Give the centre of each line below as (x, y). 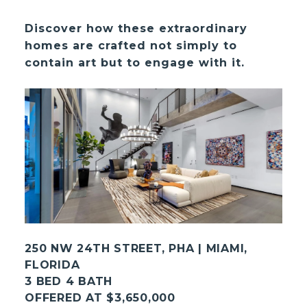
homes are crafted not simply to (131, 45)
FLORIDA (52, 265)
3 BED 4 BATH (69, 281)
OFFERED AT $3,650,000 (100, 297)
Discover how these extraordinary (136, 28)
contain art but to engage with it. (135, 62)
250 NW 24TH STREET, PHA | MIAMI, (136, 248)
